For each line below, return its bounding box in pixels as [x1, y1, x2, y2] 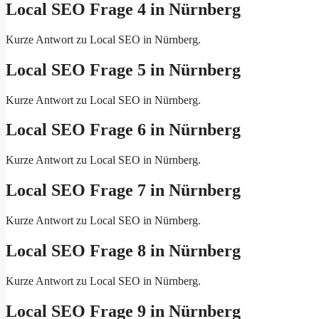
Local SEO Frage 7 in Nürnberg [6, 181, 241, 200]
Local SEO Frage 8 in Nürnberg [6, 241, 241, 261]
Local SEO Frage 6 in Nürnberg [6, 120, 241, 140]
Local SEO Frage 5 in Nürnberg [6, 60, 241, 79]
